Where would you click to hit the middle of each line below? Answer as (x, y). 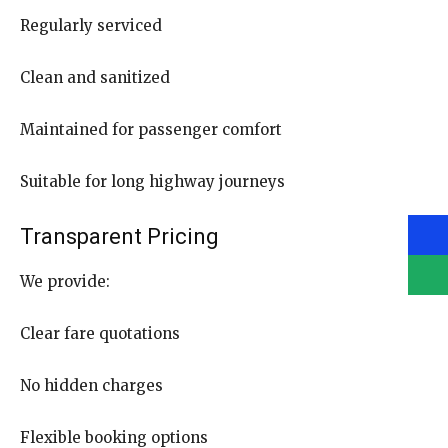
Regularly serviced (91, 25)
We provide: (65, 281)
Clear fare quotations (100, 333)
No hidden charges (91, 385)
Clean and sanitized (95, 77)
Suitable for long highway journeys (152, 181)
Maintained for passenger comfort (151, 129)
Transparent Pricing (119, 236)
